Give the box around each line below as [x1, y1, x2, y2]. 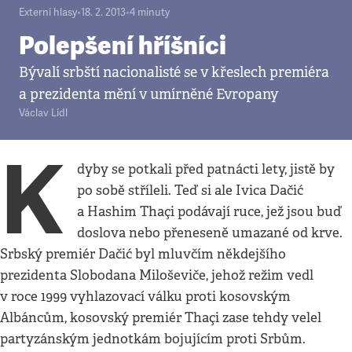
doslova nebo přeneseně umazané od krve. [77, 225, 343, 241]
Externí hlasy [19, 6, 77, 19]
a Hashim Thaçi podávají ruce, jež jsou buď [77, 203, 343, 220]
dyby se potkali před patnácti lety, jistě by [77, 161, 335, 178]
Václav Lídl [19, 107, 68, 119]
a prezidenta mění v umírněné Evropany [19, 86, 278, 103]
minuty [137, 6, 170, 19]
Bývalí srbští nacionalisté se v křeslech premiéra [19, 64, 329, 81]
